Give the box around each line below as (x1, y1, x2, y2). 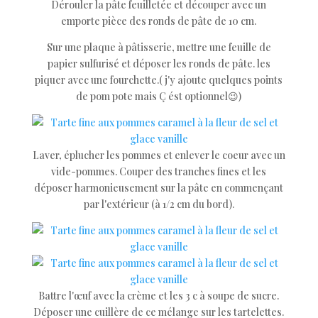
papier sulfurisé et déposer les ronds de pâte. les (47, 57, 270, 70)
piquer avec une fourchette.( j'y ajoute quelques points (35, 73, 283, 87)
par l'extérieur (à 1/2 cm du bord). (83, 197, 234, 211)
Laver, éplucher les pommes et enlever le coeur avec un (32, 148, 285, 162)
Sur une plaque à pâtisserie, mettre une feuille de (46, 40, 271, 54)
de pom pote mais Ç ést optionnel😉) (76, 89, 242, 103)
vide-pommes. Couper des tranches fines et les (51, 165, 267, 178)
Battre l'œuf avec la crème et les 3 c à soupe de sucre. (38, 289, 280, 302)
